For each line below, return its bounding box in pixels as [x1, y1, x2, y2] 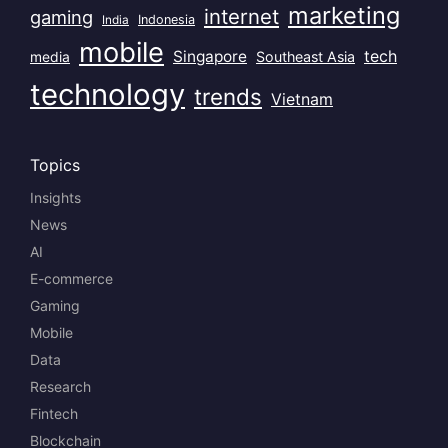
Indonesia [138, 12, 195, 28]
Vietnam [271, 90, 333, 110]
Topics [30, 155, 80, 176]
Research [30, 378, 91, 396]
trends [194, 83, 262, 111]
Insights [30, 189, 81, 207]
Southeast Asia [256, 48, 355, 66]
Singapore [173, 47, 247, 67]
